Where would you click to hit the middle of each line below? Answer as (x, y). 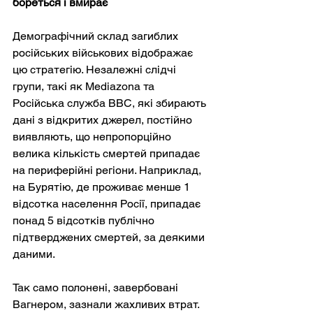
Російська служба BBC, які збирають (111, 103)
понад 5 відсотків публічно (85, 220)
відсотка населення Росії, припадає (108, 203)
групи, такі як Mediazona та (85, 86)
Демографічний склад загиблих (97, 36)
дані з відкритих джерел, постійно (104, 119)
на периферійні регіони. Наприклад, (108, 170)
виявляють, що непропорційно (93, 136)
